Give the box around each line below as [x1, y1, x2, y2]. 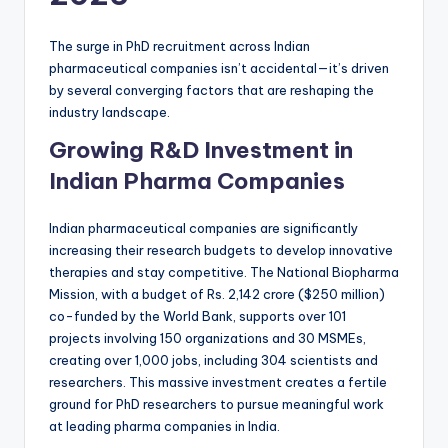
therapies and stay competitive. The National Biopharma [49, 264, 399, 281]
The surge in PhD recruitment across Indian [49, 38, 310, 55]
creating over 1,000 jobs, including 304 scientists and [49, 352, 378, 369]
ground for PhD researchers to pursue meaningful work [49, 396, 384, 413]
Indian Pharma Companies [49, 167, 345, 196]
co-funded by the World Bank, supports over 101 [49, 308, 346, 325]
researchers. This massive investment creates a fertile [49, 374, 387, 391]
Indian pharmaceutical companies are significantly [49, 220, 358, 237]
